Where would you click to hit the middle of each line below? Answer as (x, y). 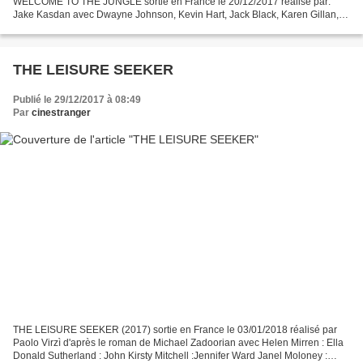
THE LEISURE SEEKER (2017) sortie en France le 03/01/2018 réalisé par (175, 329)
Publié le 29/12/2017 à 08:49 (77, 100)
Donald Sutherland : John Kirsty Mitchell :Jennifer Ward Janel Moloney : (170, 355)
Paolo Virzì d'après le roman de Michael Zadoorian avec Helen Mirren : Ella (178, 342)
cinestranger (61, 113)
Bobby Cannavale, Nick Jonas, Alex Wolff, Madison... (129, 28)
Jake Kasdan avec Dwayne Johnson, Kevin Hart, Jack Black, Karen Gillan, (176, 15)
